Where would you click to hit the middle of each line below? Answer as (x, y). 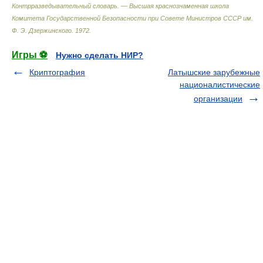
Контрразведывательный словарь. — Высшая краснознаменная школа (120, 6)
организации (218, 99)
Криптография (57, 72)
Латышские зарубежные (214, 72)
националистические (220, 85)
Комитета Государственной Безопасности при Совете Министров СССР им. (132, 18)
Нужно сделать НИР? (100, 55)
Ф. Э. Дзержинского (42, 31)
